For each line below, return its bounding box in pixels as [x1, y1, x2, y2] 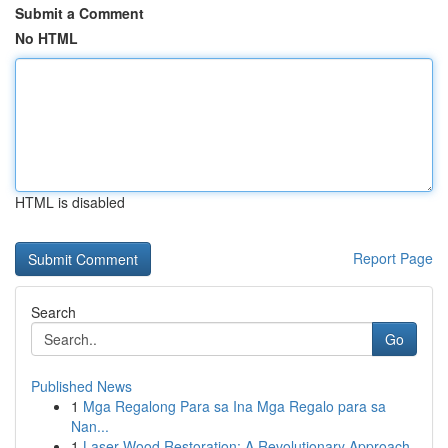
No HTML [15, 28, 78, 48]
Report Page [353, 248, 433, 268]
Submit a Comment [15, 3, 144, 23]
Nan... [71, 416, 109, 436]
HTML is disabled [15, 192, 125, 212]
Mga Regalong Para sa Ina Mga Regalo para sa [83, 396, 386, 416]
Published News [31, 376, 132, 396]
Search [31, 302, 76, 322]
